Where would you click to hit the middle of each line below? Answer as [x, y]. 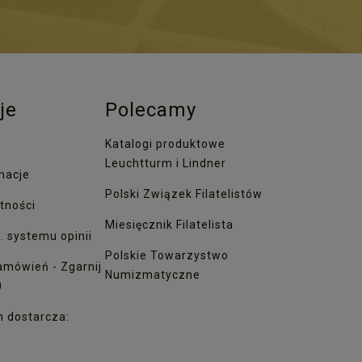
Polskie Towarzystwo [167, 255]
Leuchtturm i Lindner [166, 163]
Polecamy [151, 109]
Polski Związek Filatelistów [184, 194]
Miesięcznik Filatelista [169, 224]
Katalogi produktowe [165, 143]
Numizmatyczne [153, 274]
